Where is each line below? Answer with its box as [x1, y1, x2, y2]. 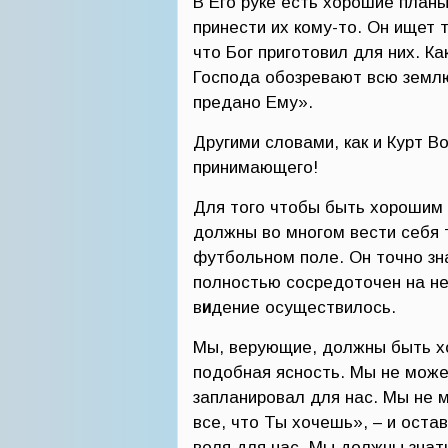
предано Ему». [193, 93, 313, 112]
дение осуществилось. [211, 298, 396, 317]
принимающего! [193, 158, 318, 177]
